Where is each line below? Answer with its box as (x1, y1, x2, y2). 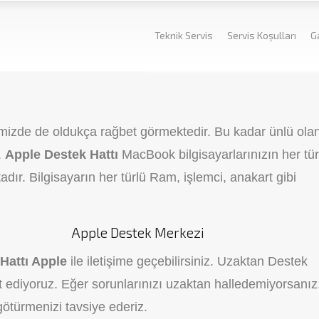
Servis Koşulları (227, 29, 296, 41)
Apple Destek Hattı (5, 147, 122, 162)
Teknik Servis (155, 29, 213, 41)
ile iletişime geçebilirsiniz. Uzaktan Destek (70, 254, 308, 268)
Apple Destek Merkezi (71, 224, 204, 241)
